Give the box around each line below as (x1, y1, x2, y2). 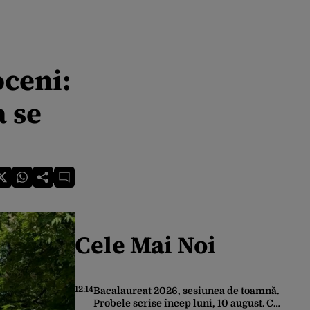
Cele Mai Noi (75, 229, 216, 261)
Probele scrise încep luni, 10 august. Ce (93, 298, 279, 309)
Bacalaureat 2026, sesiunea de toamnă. (93, 285, 279, 296)
